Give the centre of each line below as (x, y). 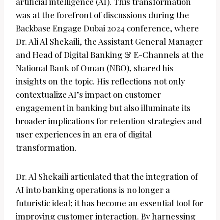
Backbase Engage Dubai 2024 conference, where (107, 28)
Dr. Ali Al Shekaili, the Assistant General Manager (109, 41)
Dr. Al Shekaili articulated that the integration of (107, 177)
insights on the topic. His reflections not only (100, 81)
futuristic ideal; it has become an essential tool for (110, 203)
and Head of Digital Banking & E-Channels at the (110, 55)
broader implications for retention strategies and (109, 121)
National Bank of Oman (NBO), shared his (95, 68)
